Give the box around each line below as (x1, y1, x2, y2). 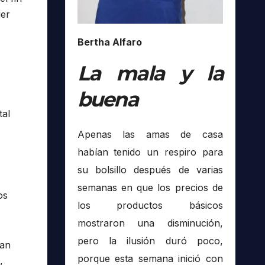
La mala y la (77, 60, 223, 86)
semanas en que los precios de (77, 182, 223, 194)
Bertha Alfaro (77, 35, 142, 48)
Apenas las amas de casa (77, 128, 223, 141)
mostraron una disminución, (77, 217, 223, 230)
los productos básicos (77, 199, 223, 212)
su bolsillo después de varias (77, 164, 223, 176)
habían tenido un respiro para (77, 146, 223, 159)
